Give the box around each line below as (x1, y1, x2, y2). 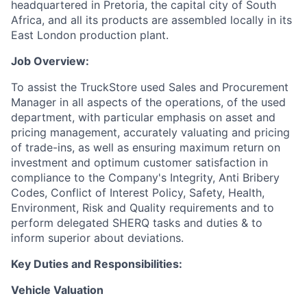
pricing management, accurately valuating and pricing (11, 125, 290, 139)
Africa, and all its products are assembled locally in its (11, 13, 292, 27)
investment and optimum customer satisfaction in (11, 156, 268, 169)
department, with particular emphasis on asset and (11, 110, 275, 124)
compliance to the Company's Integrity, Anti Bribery (11, 171, 280, 184)
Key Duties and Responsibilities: (11, 257, 182, 271)
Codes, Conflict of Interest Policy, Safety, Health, (11, 186, 265, 199)
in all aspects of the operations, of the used (60, 95, 286, 109)
